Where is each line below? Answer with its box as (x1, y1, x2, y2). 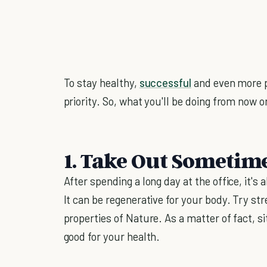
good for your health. (63, 229, 160, 243)
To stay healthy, (63, 75, 139, 89)
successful (139, 75, 192, 89)
